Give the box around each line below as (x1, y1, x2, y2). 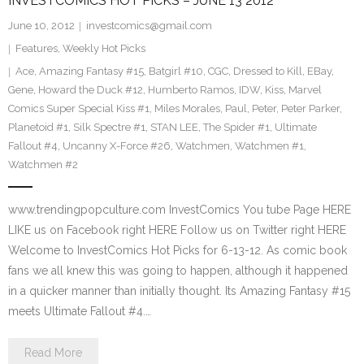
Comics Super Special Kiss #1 (8, 102, 149, 115)
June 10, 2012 (8, 19, 75, 32)
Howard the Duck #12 (38, 84, 143, 96)
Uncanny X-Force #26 (63, 140, 171, 152)
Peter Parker (281, 102, 340, 115)
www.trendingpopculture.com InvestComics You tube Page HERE (8, 203, 351, 216)
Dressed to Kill (233, 65, 302, 77)
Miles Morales (154, 102, 220, 115)
